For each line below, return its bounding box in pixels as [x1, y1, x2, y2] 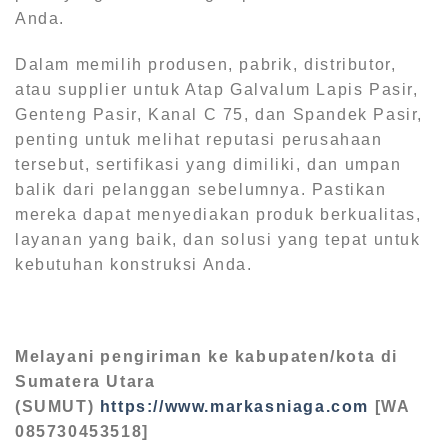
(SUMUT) [15, 397, 100, 415]
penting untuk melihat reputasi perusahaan [15, 130, 383, 148]
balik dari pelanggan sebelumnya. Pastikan [15, 180, 387, 198]
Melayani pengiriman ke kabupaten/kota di [15, 347, 399, 365]
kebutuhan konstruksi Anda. [15, 255, 253, 273]
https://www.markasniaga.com [99, 397, 370, 415]
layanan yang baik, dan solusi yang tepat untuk [15, 230, 421, 248]
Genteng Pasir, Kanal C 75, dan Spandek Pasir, [15, 105, 424, 123]
